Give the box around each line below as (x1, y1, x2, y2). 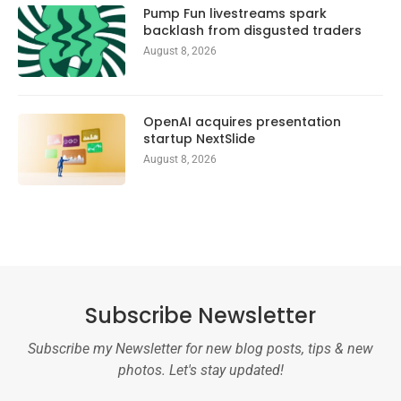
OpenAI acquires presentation (143, 112, 341, 131)
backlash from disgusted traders (143, 21, 362, 39)
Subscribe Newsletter (85, 300, 316, 330)
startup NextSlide (143, 129, 255, 148)
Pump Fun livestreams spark (143, 4, 327, 22)
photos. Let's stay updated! (117, 361, 284, 379)
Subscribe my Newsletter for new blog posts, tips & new (28, 339, 373, 357)
